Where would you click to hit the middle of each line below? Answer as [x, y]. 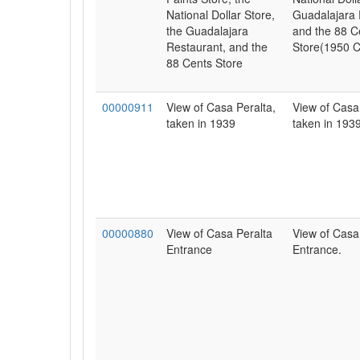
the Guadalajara [207, 31]
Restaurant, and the [217, 47]
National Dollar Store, [221, 14]
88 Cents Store [205, 63]
